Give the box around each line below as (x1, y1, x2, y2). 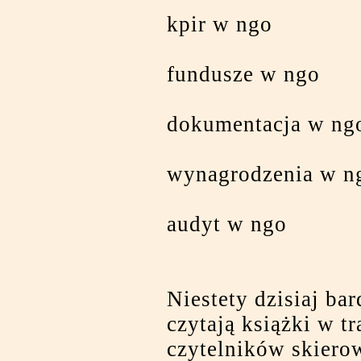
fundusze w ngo (167, 62, 320, 86)
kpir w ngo (167, 12, 272, 36)
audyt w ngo (167, 212, 287, 236)
